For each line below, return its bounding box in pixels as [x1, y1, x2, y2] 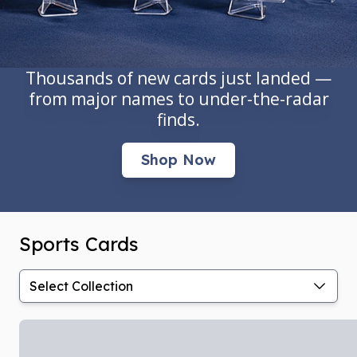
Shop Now [141, 150, 216, 169]
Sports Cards [19, 232, 139, 257]
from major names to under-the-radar [28, 87, 329, 110]
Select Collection [29, 278, 133, 295]
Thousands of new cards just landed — [25, 66, 331, 89]
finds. [157, 108, 200, 131]
